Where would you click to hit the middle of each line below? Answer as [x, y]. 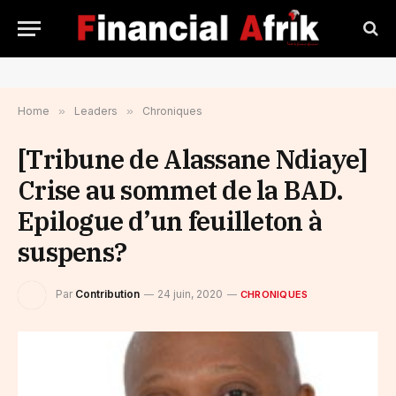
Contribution [107, 294]
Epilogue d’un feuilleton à [170, 221]
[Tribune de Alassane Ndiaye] [193, 159]
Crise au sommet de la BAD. [181, 190]
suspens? [72, 252]
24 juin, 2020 [190, 294]
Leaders [96, 111]
